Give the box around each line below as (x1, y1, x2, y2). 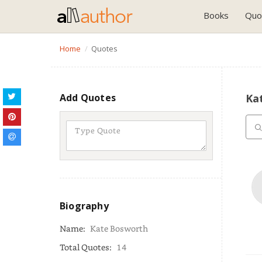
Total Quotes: (60, 242, 113, 253)
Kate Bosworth (90, 223, 148, 234)
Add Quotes (60, 91, 116, 104)
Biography (60, 199, 109, 212)
